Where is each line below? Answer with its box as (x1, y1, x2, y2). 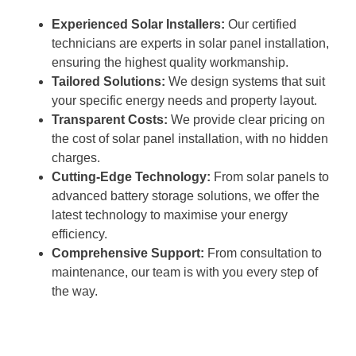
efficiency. (52, 227, 107, 242)
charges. (52, 151, 100, 165)
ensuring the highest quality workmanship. (52, 56, 288, 70)
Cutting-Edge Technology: (52, 170, 211, 184)
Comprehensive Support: (52, 246, 204, 261)
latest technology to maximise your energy (52, 208, 288, 222)
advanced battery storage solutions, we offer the (52, 189, 319, 203)
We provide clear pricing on (168, 113, 325, 127)
